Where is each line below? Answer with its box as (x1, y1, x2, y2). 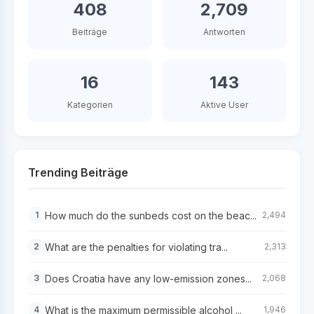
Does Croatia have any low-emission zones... (45, 272, 252, 285)
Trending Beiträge (28, 165, 128, 179)
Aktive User (200, 100, 248, 110)
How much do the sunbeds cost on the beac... (45, 209, 257, 221)
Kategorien (67, 100, 113, 110)
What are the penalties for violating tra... (45, 240, 228, 253)
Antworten (203, 27, 245, 37)
